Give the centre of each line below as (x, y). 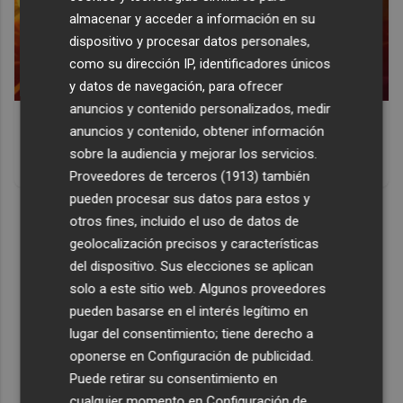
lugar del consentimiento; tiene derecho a (192, 333)
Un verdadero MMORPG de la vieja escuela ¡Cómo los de (199, 147)
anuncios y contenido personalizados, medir (200, 108)
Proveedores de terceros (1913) (164, 176)
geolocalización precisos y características (194, 243)
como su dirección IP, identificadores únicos (200, 63)
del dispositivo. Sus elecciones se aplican (192, 266)
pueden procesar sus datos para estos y (190, 198)
